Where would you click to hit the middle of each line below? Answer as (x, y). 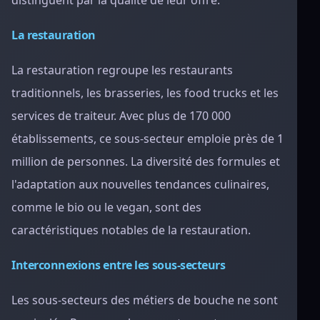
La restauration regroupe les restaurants (122, 70)
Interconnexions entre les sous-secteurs (119, 265)
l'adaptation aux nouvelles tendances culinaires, (140, 184)
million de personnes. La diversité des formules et (146, 161)
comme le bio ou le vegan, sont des (106, 207)
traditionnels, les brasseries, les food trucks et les (145, 93)
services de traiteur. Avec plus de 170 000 (121, 116)
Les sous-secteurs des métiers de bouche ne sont (145, 300)
